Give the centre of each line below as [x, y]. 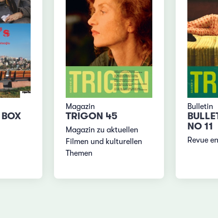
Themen [79, 153]
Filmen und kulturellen [104, 141]
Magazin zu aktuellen [102, 130]
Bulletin [200, 107]
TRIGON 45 [92, 116]
